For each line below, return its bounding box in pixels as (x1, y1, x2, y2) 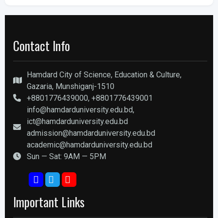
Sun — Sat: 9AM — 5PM (27, 152, 106, 161)
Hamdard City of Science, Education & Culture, (27, 70, 182, 79)
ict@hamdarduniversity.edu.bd (27, 117, 128, 126)
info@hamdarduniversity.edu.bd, (27, 105, 134, 114)
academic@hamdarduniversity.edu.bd (27, 140, 152, 149)
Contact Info (13, 36, 70, 54)
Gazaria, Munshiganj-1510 (27, 82, 114, 91)
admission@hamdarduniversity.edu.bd (27, 128, 155, 138)
